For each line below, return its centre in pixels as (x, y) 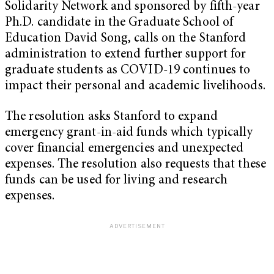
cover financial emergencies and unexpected (124, 149)
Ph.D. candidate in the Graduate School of (119, 23)
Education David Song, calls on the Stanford (126, 39)
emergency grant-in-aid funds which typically (129, 133)
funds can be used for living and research (117, 180)
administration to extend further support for (126, 55)
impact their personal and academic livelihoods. (137, 87)
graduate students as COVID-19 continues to (128, 71)
